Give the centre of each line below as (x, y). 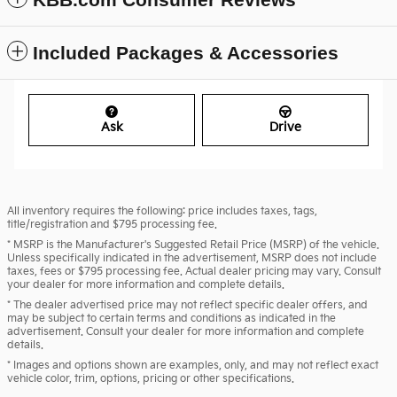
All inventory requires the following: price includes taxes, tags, (162, 211)
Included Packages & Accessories (186, 52)
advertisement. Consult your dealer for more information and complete (186, 331)
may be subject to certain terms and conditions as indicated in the (171, 318)
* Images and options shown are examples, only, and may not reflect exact (193, 365)
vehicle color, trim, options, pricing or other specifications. (151, 378)
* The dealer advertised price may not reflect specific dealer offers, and (187, 305)
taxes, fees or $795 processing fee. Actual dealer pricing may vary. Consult (194, 271)
